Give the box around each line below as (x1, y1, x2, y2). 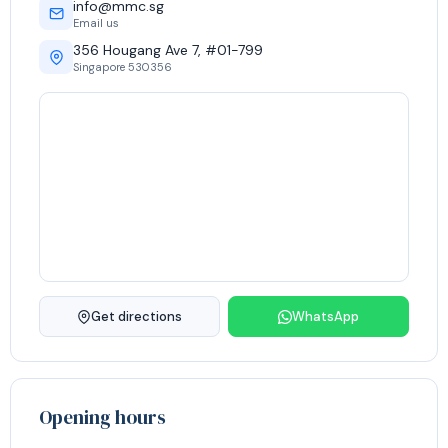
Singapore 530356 (73, 59, 172, 74)
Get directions (91, 308, 182, 326)
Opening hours (39, 403, 166, 430)
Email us (73, 15, 119, 30)
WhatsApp (292, 308, 359, 326)
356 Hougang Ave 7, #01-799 (73, 40, 263, 59)
